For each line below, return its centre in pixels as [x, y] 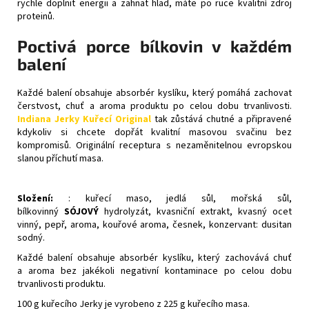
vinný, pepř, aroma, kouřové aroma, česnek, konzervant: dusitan [154, 225]
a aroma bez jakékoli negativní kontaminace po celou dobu [154, 271]
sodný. [31, 238]
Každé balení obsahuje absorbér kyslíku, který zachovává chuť [154, 258]
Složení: [35, 198]
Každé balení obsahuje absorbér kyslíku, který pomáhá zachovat [154, 93]
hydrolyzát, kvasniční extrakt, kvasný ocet [198, 211]
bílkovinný [38, 211]
